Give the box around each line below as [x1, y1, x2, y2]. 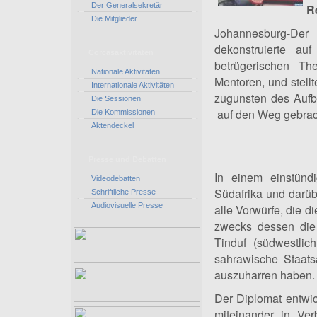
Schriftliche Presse [91, 188, 156, 196]
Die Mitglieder [91, 14, 139, 23]
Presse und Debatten [88, 155, 166, 163]
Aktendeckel [91, 121, 134, 129]
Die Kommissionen [91, 108, 155, 116]
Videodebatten [91, 174, 140, 183]
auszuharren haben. [214, 267, 315, 283]
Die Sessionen [91, 94, 143, 103]
